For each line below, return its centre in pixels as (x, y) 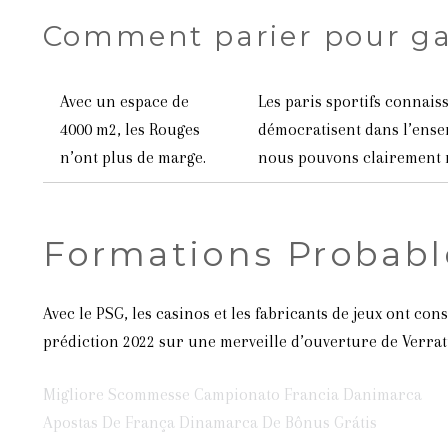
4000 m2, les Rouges (129, 129)
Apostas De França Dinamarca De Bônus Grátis (209, 422)
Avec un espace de (124, 101)
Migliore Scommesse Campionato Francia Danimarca (232, 394)
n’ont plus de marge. (132, 157)
